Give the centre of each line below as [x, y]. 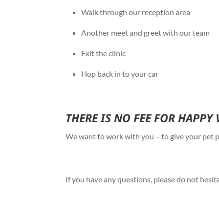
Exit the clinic [104, 53]
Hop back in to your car [120, 74]
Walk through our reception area [136, 12]
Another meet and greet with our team [146, 33]
